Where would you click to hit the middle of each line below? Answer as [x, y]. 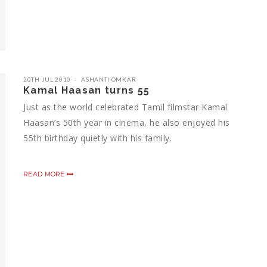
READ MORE [45, 174]
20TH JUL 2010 [47, 79]
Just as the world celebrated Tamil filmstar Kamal [125, 107]
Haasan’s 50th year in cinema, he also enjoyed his [127, 122]
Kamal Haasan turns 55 [87, 90]
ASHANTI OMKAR [109, 79]
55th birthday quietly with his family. [97, 138]
